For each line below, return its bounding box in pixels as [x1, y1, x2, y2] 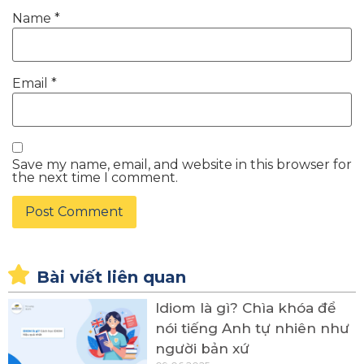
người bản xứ [155, 340, 250, 357]
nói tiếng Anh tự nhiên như [155, 320, 350, 337]
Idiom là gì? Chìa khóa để [155, 300, 336, 317]
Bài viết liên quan [37, 267, 186, 288]
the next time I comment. [12, 169, 178, 185]
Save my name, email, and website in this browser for [12, 156, 352, 172]
